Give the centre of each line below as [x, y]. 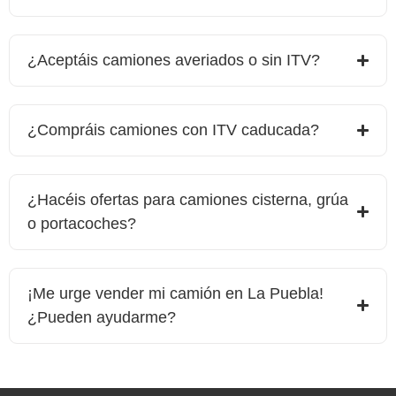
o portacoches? [82, 223]
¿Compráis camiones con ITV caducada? [173, 129]
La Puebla [283, 293]
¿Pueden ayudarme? [102, 317]
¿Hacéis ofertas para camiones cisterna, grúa [188, 199]
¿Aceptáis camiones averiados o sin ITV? [174, 60]
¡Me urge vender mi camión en [137, 293]
